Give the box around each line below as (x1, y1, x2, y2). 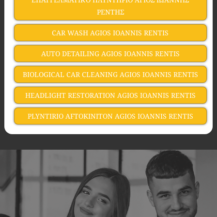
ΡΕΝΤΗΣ (96, 7, 124, 16)
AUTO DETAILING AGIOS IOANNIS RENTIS (41, 49, 180, 58)
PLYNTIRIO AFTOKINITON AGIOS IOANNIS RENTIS (27, 111, 193, 121)
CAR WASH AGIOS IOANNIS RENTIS (52, 28, 169, 37)
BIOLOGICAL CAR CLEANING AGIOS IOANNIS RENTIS (22, 70, 198, 79)
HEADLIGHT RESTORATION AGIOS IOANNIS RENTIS (25, 91, 196, 100)
